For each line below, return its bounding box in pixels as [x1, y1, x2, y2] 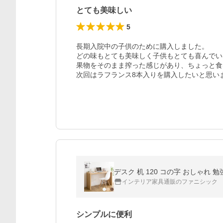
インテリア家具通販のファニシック [122, 178, 218, 185]
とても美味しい [76, 6, 132, 14]
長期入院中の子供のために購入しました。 [76, 42, 209, 50]
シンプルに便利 [76, 210, 132, 219]
